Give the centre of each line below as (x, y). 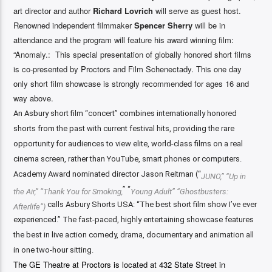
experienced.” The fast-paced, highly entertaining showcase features (134, 219)
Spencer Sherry (165, 25)
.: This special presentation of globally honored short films (149, 54)
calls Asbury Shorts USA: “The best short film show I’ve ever (151, 204)
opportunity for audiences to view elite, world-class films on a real (128, 143)
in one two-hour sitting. (54, 250)
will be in (210, 25)
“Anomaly (30, 54)
